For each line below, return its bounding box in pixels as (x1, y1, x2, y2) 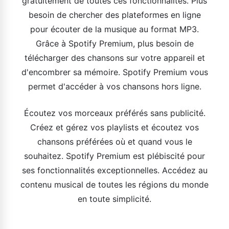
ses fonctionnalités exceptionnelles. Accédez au (21, 165, 208, 175)
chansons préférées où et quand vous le (37, 136, 192, 147)
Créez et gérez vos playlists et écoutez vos (30, 122, 199, 132)
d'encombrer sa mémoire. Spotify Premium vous (21, 67, 208, 77)
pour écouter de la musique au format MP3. (30, 24, 199, 34)
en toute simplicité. (78, 194, 151, 204)
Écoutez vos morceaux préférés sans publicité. (24, 108, 205, 118)
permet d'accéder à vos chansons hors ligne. (28, 81, 201, 91)
